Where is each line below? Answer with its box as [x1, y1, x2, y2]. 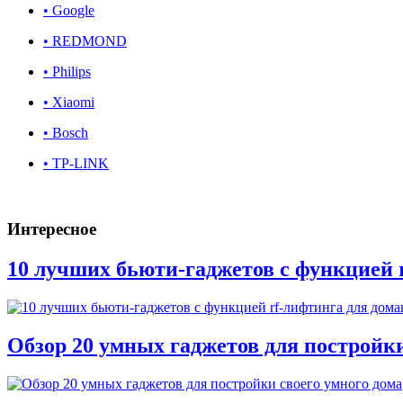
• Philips [43, 64, 91, 80]
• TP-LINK [43, 156, 109, 172]
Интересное [7, 219, 96, 239]
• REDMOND [43, 33, 127, 49]
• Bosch [43, 125, 88, 141]
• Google [43, 3, 94, 19]
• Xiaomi [43, 94, 94, 111]
